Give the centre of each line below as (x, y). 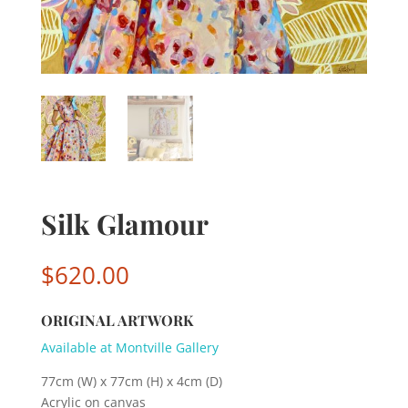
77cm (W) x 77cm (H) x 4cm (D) (131, 381)
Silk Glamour (124, 224)
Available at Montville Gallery (129, 347)
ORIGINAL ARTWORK (117, 320)
